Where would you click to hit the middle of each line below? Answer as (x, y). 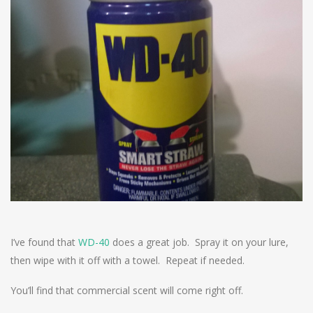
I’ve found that (44, 242)
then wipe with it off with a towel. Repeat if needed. (128, 261)
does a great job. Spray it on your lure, (199, 242)
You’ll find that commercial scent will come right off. (127, 291)
